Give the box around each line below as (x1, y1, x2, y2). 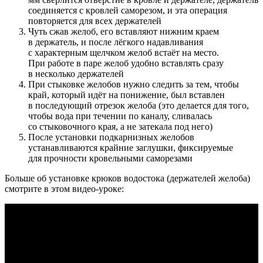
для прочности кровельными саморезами (28, 153, 193, 163)
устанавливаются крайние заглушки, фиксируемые (28, 142, 233, 153)
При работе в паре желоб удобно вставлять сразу (28, 58, 224, 68)
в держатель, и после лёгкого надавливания (28, 36, 203, 47)
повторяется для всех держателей (28, 15, 161, 26)
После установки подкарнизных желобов (28, 131, 194, 142)
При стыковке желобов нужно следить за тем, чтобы (28, 79, 239, 89)
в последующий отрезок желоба (28, 100, 156, 110)
